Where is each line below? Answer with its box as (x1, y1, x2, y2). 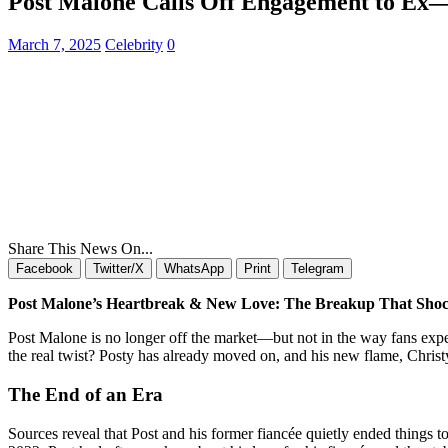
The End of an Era (8, 384, 163, 406)
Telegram (291, 261, 344, 277)
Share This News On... (8, 240, 153, 258)
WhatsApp (164, 261, 224, 277)
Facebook (16, 261, 73, 277)
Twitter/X (93, 261, 144, 277)
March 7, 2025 (8, 36, 101, 54)
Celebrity (105, 36, 163, 54)
